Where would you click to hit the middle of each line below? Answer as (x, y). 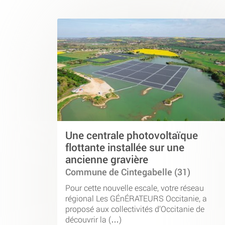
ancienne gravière (107, 159)
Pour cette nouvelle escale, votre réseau (135, 187)
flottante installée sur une (125, 147)
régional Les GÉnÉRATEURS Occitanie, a (136, 198)
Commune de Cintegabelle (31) (128, 172)
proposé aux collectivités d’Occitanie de (135, 208)
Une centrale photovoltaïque (132, 135)
